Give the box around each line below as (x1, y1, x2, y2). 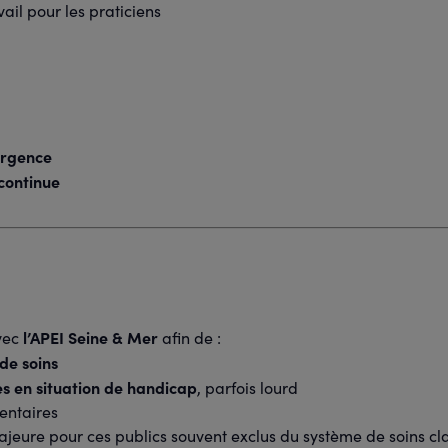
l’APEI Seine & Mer (23, 326, 158, 348)
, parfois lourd (197, 377, 298, 398)
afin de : (158, 327, 221, 348)
